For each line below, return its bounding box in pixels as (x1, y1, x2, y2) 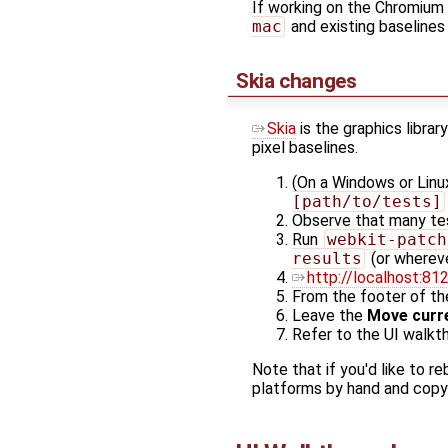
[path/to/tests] (292, 192, 442, 212)
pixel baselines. (252, 138, 358, 158)
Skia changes (236, 69, 357, 94)
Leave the (292, 306, 367, 326)
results (292, 249, 362, 269)
